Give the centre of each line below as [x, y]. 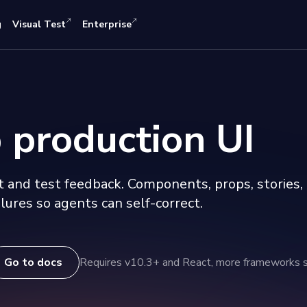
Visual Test [39, 24]
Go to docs [33, 262]
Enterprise [107, 24]
